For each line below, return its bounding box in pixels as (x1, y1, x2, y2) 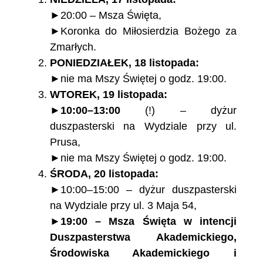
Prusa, (49, 136, 80, 149)
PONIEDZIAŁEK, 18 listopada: (49, 57, 199, 69)
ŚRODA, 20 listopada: (49, 168, 159, 180)
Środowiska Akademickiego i (49, 247, 237, 259)
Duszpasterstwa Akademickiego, (49, 231, 237, 244)
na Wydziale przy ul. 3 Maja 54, (49, 200, 197, 212)
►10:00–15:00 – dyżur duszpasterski (49, 184, 237, 196)
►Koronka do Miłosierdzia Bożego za (49, 25, 237, 38)
